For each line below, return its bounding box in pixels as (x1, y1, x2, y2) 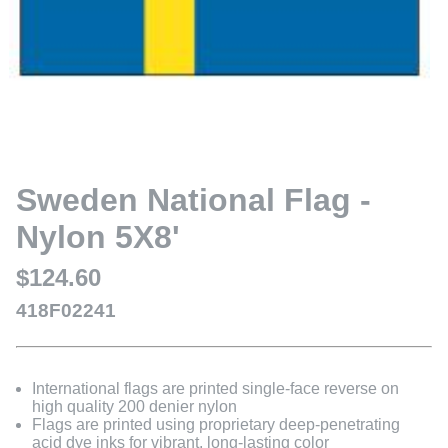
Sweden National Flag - (16, 182, 371, 219)
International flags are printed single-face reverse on (32, 380, 399, 398)
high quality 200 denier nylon (32, 398, 237, 416)
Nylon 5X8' (16, 219, 180, 256)
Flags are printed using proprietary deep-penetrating (32, 416, 400, 434)
